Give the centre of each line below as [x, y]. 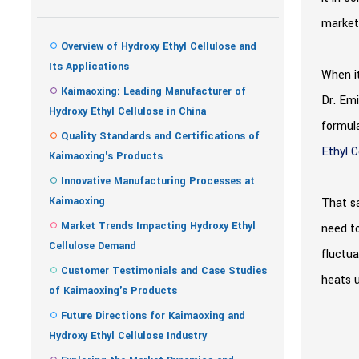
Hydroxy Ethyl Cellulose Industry [128, 336]
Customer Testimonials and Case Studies [164, 271]
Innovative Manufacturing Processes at [158, 181]
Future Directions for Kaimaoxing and [153, 316]
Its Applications [89, 67]
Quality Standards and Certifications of [160, 136]
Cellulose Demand [93, 246]
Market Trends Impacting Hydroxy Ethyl [158, 226]
